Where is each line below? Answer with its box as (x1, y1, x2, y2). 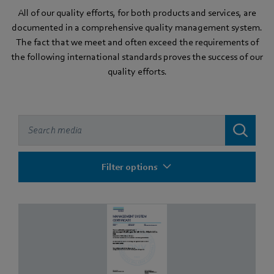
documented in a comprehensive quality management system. (12, 21, 262, 33)
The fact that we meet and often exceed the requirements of (15, 36, 259, 48)
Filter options (102, 161, 158, 172)
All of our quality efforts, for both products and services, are (18, 7, 256, 18)
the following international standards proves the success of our (11, 51, 263, 62)
